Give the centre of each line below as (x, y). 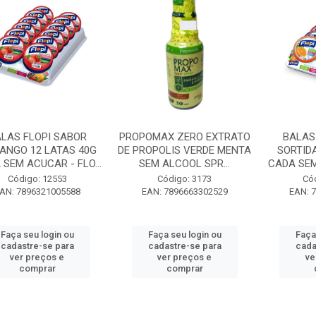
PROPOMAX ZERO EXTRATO (184, 137)
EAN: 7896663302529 (184, 192)
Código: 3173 (185, 179)
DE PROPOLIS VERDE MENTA (185, 150)
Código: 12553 (37, 179)
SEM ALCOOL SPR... (185, 164)
